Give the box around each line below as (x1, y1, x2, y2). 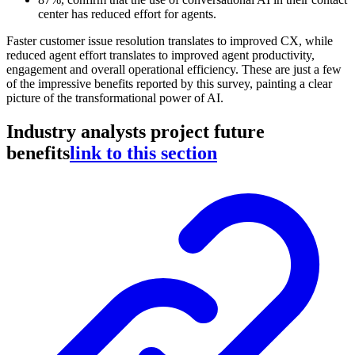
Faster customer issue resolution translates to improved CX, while (6, 33, 333, 48)
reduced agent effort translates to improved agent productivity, (6, 48, 315, 62)
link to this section (70, 142, 217, 163)
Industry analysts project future (6, 120, 265, 142)
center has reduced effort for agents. (38, 6, 216, 21)
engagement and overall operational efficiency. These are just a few (6, 62, 342, 76)
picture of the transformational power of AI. (6, 90, 223, 105)
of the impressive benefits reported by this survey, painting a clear (6, 76, 332, 90)
